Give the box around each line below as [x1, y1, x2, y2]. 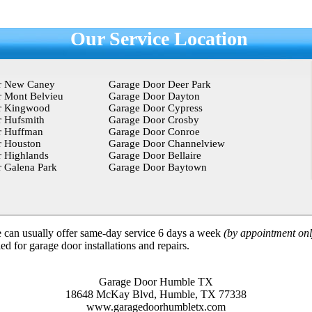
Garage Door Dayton [108, 91, 200, 102]
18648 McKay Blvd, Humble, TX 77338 [65, 288, 247, 300]
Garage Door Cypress [108, 102, 203, 114]
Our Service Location [70, 28, 248, 49]
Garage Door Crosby [108, 114, 199, 125]
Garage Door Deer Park [108, 79, 211, 90]
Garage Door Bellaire [108, 150, 201, 161]
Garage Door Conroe [108, 126, 200, 137]
